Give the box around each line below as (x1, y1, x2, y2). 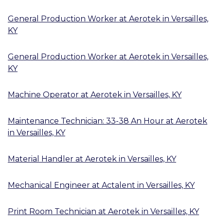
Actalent (102, 180, 135, 190)
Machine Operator (8, 90, 79, 99)
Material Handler (8, 154, 73, 163)
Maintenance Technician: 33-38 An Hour (8, 116, 164, 126)
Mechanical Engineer (8, 180, 90, 190)
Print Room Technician (8, 206, 96, 216)
